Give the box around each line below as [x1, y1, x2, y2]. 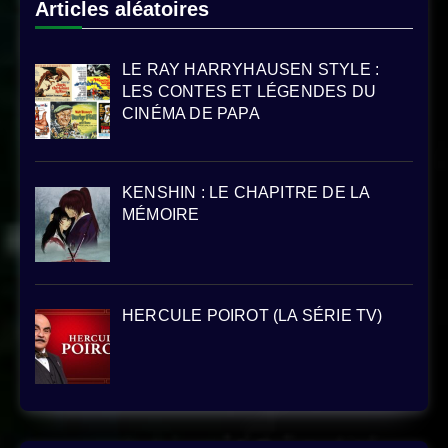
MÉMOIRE [122, 205, 200, 223]
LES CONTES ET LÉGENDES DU [122, 82, 376, 100]
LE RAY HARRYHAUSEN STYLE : [122, 60, 380, 78]
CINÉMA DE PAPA [122, 104, 260, 122]
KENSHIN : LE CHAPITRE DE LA [122, 183, 370, 201]
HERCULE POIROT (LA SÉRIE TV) [122, 306, 383, 324]
